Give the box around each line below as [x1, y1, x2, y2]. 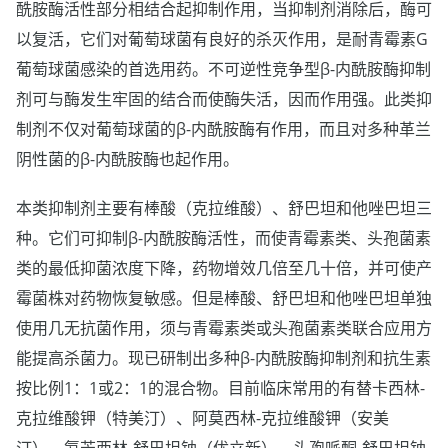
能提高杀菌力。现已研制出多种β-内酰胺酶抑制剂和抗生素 [16, 346, 431, 369]
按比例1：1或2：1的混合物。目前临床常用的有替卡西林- [16, 376, 425, 399]
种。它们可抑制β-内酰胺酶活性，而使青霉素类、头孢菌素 [16, 226, 431, 249]
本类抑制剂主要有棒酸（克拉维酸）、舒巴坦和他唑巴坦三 [16, 196, 432, 219]
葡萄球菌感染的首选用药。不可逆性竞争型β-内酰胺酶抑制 [16, 57, 431, 80]
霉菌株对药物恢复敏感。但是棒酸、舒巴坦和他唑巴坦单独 [16, 286, 432, 309]
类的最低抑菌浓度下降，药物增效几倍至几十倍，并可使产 [16, 256, 432, 279]
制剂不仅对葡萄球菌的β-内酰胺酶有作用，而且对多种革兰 [16, 117, 431, 140]
